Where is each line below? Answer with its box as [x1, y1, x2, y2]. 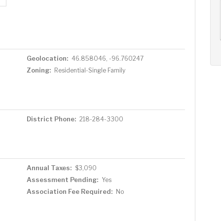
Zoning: [26, 66, 51, 74]
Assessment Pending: [26, 176, 98, 184]
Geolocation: [26, 54, 68, 62]
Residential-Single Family [54, 67, 125, 74]
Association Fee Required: [26, 187, 112, 195]
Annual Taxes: [26, 164, 72, 172]
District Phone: [26, 115, 76, 123]
